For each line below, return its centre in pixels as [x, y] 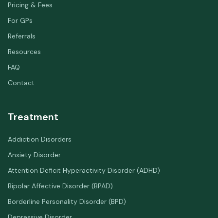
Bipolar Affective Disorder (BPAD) [60, 186]
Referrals [22, 36]
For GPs [20, 20]
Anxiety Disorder [34, 155]
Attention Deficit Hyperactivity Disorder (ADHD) [84, 170]
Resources [24, 52]
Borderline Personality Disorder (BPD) [67, 201]
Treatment [33, 117]
